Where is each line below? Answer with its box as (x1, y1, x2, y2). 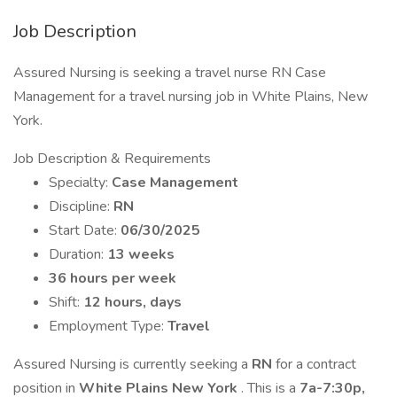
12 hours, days (83, 292, 182, 312)
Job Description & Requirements (13, 149, 211, 168)
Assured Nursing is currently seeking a (13, 354, 252, 374)
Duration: (49, 245, 107, 264)
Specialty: (49, 173, 112, 192)
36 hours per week (49, 269, 176, 288)
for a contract (276, 354, 356, 374)
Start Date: (49, 221, 121, 240)
